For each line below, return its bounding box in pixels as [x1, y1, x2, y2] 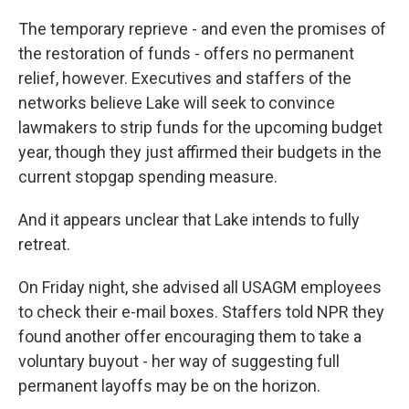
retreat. [18, 235, 70, 254]
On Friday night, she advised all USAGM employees [18, 278, 382, 297]
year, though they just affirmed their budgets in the [18, 142, 382, 162]
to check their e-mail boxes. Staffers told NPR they [18, 302, 384, 321]
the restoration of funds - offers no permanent [18, 44, 354, 63]
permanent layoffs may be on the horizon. [18, 376, 320, 395]
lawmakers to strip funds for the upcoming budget [18, 118, 383, 137]
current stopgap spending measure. [18, 167, 278, 186]
